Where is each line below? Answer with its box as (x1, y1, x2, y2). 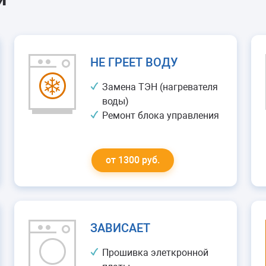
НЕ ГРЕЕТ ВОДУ (90, 55, 178, 69)
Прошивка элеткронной (102, 247, 208, 258)
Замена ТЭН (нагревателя (102, 81, 218, 93)
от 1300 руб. (105, 154, 160, 166)
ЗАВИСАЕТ (90, 221, 150, 235)
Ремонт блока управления (102, 110, 219, 121)
